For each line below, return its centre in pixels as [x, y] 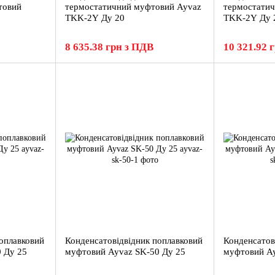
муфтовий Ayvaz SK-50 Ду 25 [125, 252]
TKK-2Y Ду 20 [95, 18]
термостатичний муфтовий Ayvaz [133, 7]
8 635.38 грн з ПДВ [109, 47]
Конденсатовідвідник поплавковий [134, 241]
